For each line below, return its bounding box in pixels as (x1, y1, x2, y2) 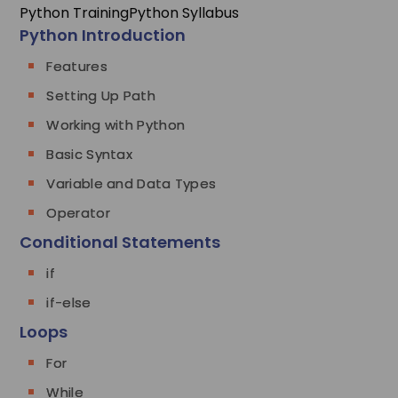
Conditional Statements (20, 230, 221, 253)
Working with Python (46, 115, 186, 134)
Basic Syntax (46, 144, 133, 163)
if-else (46, 292, 92, 312)
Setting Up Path (46, 85, 155, 105)
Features (46, 56, 107, 76)
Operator (46, 203, 110, 222)
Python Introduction (20, 23, 187, 46)
